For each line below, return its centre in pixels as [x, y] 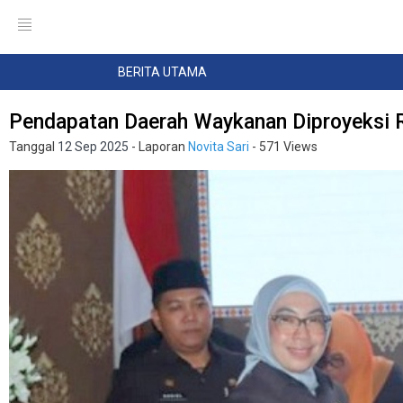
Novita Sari [219, 147]
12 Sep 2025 [93, 147]
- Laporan [158, 147]
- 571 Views [283, 147]
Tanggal [33, 147]
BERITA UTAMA [163, 72]
